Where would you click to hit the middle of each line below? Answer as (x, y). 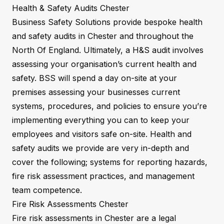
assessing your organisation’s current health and (104, 64)
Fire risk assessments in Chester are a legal (94, 218)
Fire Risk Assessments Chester (70, 204)
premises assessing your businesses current (96, 92)
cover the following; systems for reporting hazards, (110, 162)
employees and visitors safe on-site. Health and (102, 134)
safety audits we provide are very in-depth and (100, 148)
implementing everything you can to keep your (101, 120)
